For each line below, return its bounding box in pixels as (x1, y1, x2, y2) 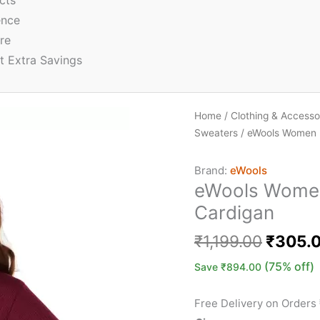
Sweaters (194, 127, 238, 139)
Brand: (194, 163, 227, 177)
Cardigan (194, 201, 274, 224)
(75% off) (264, 259, 314, 274)
